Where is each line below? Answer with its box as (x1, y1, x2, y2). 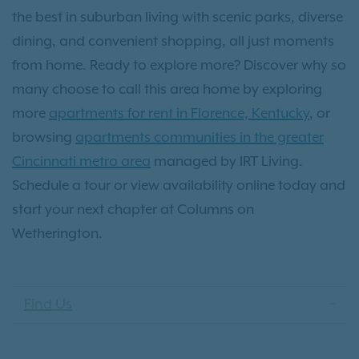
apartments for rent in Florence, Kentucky (49, 105, 309, 122)
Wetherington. (12, 225, 103, 242)
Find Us (24, 296, 73, 313)
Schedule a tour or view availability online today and (12, 177, 345, 194)
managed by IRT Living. (151, 153, 303, 170)
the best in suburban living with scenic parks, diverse (12, 9, 343, 26)
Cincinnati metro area (12, 153, 151, 170)
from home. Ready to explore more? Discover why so (12, 57, 346, 74)
